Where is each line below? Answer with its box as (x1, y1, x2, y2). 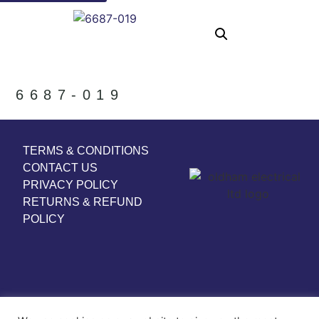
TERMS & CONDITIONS (23, 144, 149, 157)
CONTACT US (23, 161, 98, 174)
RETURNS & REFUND (23, 195, 142, 208)
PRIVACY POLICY (23, 178, 118, 191)
